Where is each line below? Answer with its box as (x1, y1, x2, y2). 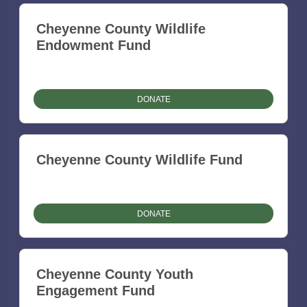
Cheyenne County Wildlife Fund (36, 152, 243, 168)
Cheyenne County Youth (36, 267, 193, 282)
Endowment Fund (36, 38, 151, 53)
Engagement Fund (36, 283, 155, 299)
